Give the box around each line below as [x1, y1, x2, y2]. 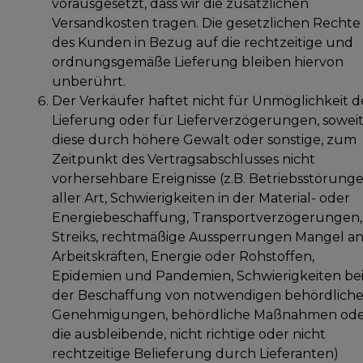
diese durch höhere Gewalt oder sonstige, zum [52, 131, 357, 147]
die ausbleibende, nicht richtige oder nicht [52, 326, 326, 342]
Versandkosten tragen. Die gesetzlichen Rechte [52, 15, 361, 31]
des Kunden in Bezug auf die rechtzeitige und [52, 34, 353, 50]
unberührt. [52, 73, 126, 89]
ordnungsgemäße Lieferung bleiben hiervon [52, 53, 344, 70]
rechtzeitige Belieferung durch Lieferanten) [52, 345, 339, 361]
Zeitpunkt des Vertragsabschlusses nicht [52, 151, 315, 167]
